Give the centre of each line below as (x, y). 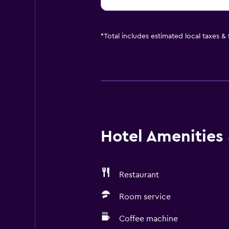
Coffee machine (148, 219)
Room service (145, 197)
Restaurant (139, 175)
